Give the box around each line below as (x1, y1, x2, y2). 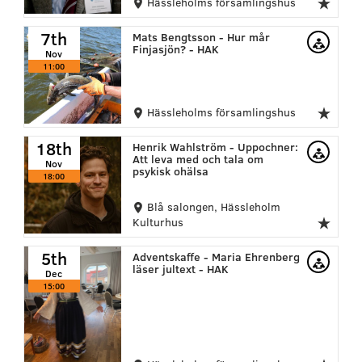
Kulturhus (132, 213, 183, 229)
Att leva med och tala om (132, 150, 263, 166)
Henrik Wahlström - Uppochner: (132, 138, 298, 154)
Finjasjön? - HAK (132, 40, 219, 57)
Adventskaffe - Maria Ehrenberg (132, 248, 300, 264)
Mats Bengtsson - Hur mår (132, 28, 270, 44)
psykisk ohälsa (132, 162, 208, 179)
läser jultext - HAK (132, 260, 229, 276)
